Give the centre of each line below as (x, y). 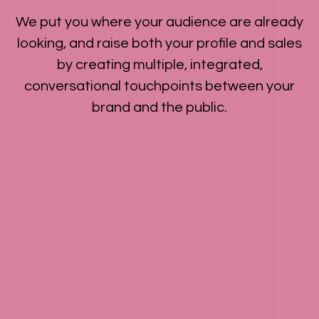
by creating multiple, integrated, (159, 65)
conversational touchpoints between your (159, 87)
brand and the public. (159, 108)
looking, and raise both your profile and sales (159, 44)
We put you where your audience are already (159, 22)
